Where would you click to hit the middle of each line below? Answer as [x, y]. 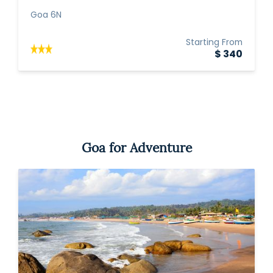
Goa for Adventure [136, 149]
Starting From [214, 43]
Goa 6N [46, 16]
